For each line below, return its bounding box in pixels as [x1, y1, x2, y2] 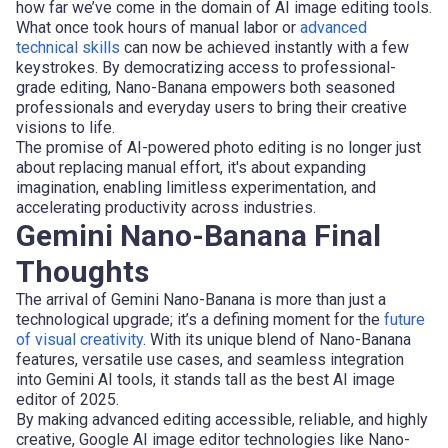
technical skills [16, 37, 120, 57]
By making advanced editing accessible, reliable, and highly [16, 409, 428, 429]
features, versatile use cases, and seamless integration [16, 349, 404, 369]
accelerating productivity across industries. [16, 197, 316, 217]
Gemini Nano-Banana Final [16, 217, 381, 253]
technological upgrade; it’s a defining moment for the [16, 309, 384, 329]
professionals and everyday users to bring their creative [16, 97, 407, 117]
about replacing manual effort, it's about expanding [16, 157, 366, 177]
